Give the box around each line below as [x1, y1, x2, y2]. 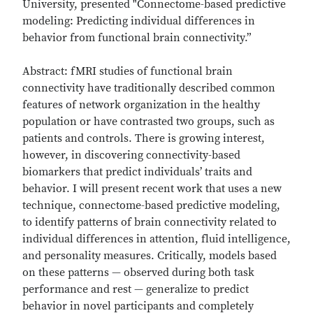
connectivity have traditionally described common [22, 81, 275, 95]
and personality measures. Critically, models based [22, 249, 277, 263]
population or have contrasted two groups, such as [22, 115, 275, 129]
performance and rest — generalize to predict [22, 282, 249, 296]
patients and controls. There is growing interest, [22, 131, 265, 145]
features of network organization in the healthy [22, 98, 260, 112]
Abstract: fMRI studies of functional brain [22, 64, 233, 78]
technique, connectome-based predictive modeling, [22, 198, 280, 212]
